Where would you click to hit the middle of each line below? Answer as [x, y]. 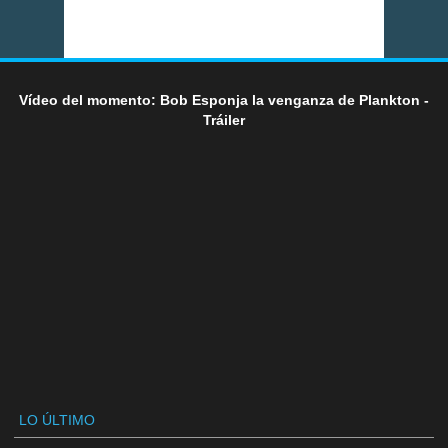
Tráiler [224, 120]
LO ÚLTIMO [56, 420]
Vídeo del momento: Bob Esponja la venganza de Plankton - [224, 100]
